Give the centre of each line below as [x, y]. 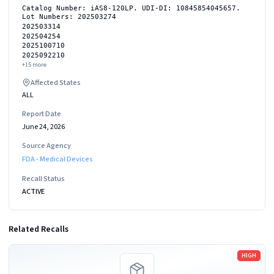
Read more [29, 250]
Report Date [42, 114]
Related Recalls [39, 229]
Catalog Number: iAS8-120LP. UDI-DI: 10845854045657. [131, 8]
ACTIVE [33, 191]
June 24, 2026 [43, 126]
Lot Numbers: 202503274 [69, 17]
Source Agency [46, 145]
